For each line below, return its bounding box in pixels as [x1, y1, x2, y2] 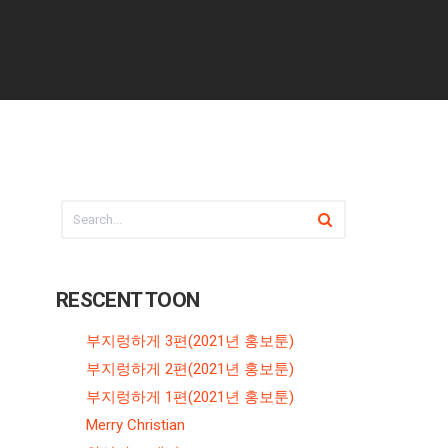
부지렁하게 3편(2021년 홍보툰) [86, 332, 294, 350]
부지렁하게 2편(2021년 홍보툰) [86, 360, 294, 378]
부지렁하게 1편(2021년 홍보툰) [86, 388, 294, 406]
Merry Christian [86, 416, 185, 434]
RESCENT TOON [56, 288, 200, 312]
